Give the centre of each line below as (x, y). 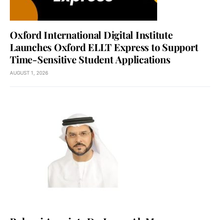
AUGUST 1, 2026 (29, 73)
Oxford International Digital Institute (91, 35)
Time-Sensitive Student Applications (90, 59)
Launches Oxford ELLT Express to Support (104, 47)
